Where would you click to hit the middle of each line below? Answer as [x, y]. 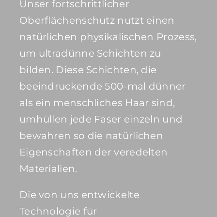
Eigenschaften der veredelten [93, 152]
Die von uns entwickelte [79, 195]
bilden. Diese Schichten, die [88, 70]
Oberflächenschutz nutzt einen [97, 21]
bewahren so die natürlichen [91, 136]
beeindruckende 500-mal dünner [102, 86]
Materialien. [48, 169]
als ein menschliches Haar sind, [97, 103]
